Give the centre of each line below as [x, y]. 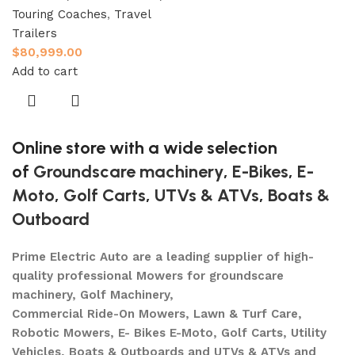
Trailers [34, 34]
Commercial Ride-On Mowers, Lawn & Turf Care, [157, 314]
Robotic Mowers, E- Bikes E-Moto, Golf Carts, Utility [169, 333]
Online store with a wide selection [145, 148]
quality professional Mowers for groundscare [148, 276]
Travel [132, 15]
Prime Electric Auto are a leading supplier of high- [163, 257]
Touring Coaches [59, 15]
